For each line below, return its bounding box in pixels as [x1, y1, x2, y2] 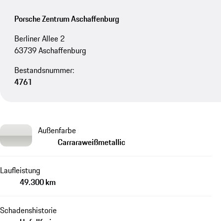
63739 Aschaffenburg [14, 44, 86, 56]
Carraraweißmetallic [58, 136, 125, 148]
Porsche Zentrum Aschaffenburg [14, 12, 119, 25]
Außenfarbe [38, 124, 76, 136]
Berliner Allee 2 [14, 32, 65, 44]
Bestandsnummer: [14, 64, 74, 76]
